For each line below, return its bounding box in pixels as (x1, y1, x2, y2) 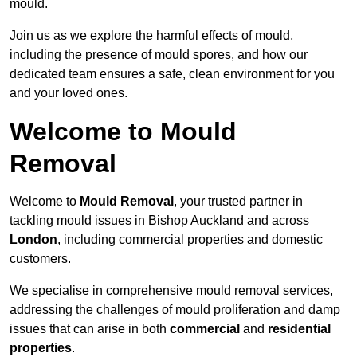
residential (268, 322, 331, 336)
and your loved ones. (10, 86, 127, 100)
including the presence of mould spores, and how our (10, 48, 308, 62)
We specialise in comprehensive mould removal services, (10, 284, 333, 298)
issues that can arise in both (10, 322, 170, 336)
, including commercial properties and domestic (57, 233, 323, 247)
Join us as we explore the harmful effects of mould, (10, 29, 293, 43)
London (10, 233, 57, 247)
